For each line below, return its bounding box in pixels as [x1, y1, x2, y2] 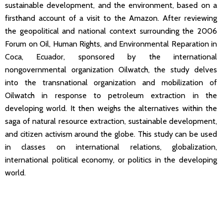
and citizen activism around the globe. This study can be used [5, 129, 217, 139]
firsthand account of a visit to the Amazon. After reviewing [5, 13, 217, 23]
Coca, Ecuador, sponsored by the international [5, 52, 217, 61]
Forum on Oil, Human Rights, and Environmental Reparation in [5, 39, 217, 49]
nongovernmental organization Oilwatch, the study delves [5, 64, 217, 74]
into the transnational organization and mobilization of [5, 77, 217, 87]
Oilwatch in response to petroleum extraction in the [5, 90, 217, 100]
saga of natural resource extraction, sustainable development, [5, 116, 217, 126]
